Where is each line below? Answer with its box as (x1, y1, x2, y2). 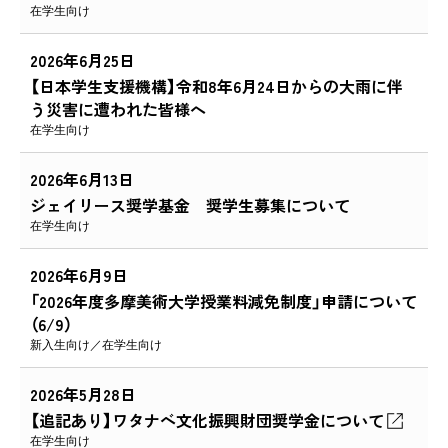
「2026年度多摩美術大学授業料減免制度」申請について (30, 289, 417, 314)
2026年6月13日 (30, 167, 134, 192)
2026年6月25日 (30, 48, 135, 73)
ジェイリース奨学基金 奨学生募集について (30, 193, 350, 218)
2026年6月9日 (30, 263, 128, 288)
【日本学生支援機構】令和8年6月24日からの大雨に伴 (30, 74, 403, 99)
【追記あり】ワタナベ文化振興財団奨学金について (30, 408, 384, 433)
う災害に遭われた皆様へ (30, 97, 206, 122)
